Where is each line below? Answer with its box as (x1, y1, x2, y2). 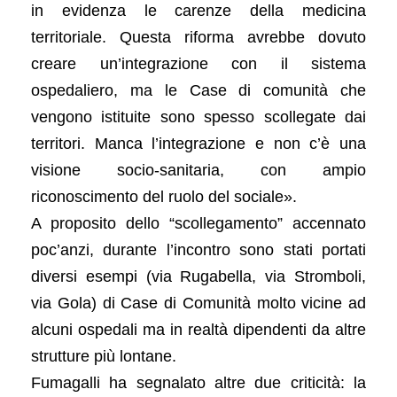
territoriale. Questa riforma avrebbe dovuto (31, 27, 366, 46)
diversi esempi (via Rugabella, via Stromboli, (31, 267, 366, 285)
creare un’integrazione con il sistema (31, 54, 366, 73)
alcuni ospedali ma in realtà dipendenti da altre (31, 320, 366, 339)
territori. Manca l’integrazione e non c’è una (31, 134, 366, 152)
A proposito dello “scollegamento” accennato (31, 214, 366, 232)
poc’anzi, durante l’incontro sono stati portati (31, 240, 366, 259)
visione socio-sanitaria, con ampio (31, 160, 366, 179)
